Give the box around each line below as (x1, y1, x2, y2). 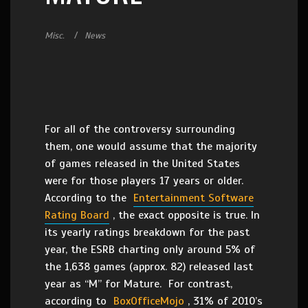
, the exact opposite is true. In (113, 208, 260, 222)
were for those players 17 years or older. (45, 174, 243, 188)
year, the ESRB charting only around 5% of (45, 243, 255, 256)
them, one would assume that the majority (45, 140, 257, 153)
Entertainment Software (133, 191, 254, 205)
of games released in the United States (45, 157, 240, 170)
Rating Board (45, 208, 109, 222)
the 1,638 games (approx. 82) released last (45, 260, 253, 274)
